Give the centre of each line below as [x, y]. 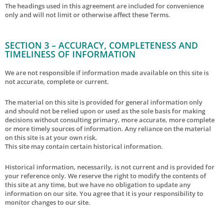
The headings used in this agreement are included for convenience [104, 6]
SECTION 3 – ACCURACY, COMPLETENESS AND [101, 45]
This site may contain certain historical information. [84, 146]
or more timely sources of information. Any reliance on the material [108, 128]
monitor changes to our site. [48, 202]
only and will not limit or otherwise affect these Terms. [88, 14]
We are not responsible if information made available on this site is [107, 72]
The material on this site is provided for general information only [104, 102]
